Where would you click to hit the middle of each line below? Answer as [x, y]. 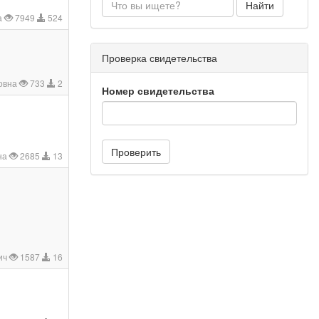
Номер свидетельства [158, 90]
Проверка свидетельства [159, 57]
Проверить [136, 151]
